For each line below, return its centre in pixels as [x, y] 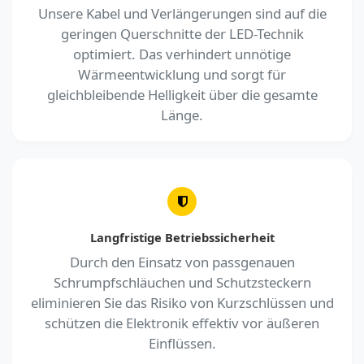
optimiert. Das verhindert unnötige [182, 54]
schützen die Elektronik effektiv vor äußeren [182, 323]
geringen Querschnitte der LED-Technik [182, 33]
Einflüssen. [182, 343]
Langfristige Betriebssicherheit [182, 237]
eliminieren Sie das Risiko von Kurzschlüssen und [182, 302]
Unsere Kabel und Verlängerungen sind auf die [182, 13]
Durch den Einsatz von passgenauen [182, 262]
